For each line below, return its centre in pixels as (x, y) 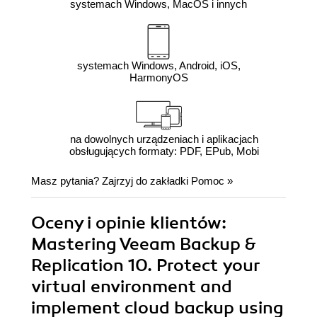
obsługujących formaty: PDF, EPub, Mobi (164, 151)
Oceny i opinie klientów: (129, 223)
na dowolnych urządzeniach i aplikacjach (164, 139)
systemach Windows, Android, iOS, (158, 66)
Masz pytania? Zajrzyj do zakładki (111, 181)
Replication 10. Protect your (146, 266)
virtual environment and (132, 287)
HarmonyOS (158, 78)
